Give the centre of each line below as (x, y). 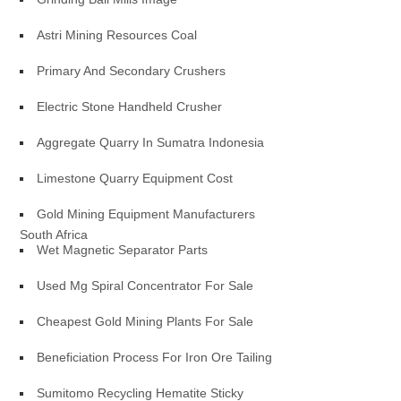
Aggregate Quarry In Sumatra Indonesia (151, 142)
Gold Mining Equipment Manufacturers (146, 214)
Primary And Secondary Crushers (132, 71)
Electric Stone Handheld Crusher (130, 107)
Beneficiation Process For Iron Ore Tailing (155, 357)
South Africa (54, 235)
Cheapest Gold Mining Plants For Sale (145, 321)
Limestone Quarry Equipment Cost (135, 178)
